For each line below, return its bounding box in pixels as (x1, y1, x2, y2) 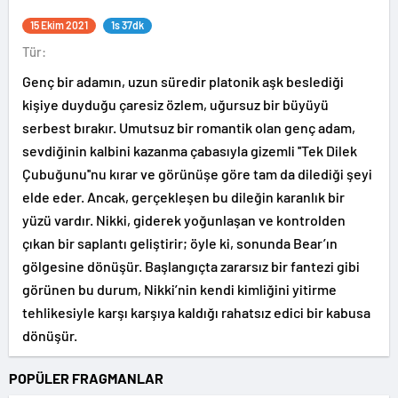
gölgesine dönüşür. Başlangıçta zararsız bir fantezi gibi (22, 258, 360, 275)
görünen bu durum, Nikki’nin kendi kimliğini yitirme (22, 281, 337, 298)
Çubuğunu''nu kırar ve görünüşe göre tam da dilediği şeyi (22, 165, 372, 182)
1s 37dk (111, 19, 144, 31)
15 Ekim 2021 (30, 19, 88, 31)
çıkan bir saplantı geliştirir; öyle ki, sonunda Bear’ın (22, 235, 338, 251)
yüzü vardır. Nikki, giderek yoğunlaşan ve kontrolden (22, 211, 346, 228)
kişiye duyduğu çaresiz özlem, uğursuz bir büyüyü (22, 96, 329, 113)
